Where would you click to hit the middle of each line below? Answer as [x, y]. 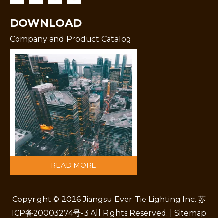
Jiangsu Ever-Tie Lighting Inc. [139, 199]
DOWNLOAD [46, 23]
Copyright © [37, 199]
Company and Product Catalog [71, 39]
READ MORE [73, 165]
